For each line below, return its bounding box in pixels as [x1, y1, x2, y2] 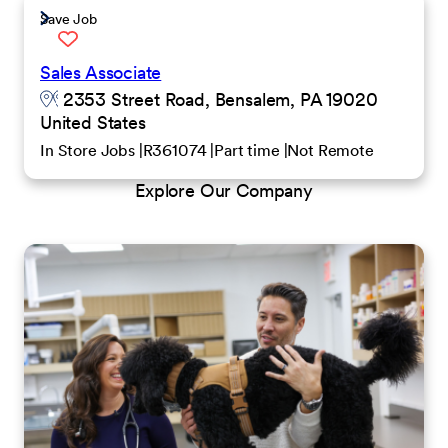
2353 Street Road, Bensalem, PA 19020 [58, 88, 378, 111]
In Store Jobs [40, 140, 139, 160]
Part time [214, 140, 284, 160]
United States [40, 111, 146, 134]
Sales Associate [40, 61, 162, 84]
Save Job [40, 10, 97, 28]
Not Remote [287, 140, 374, 160]
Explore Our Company [135, 179, 313, 202]
